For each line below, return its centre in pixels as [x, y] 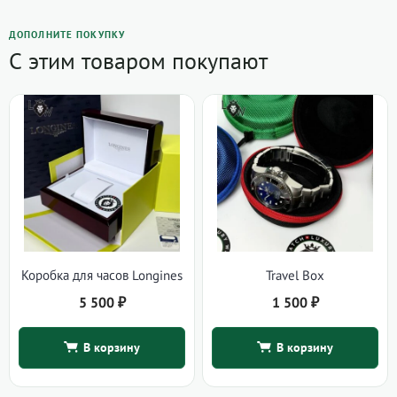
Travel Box [295, 276]
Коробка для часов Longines [102, 276]
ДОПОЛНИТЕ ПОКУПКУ [67, 35]
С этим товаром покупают [138, 61]
